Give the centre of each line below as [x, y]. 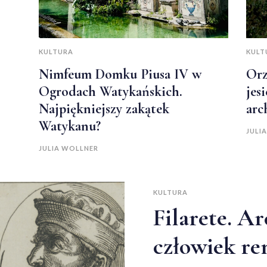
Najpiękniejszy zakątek [104, 108]
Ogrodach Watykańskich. [111, 91]
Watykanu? [70, 126]
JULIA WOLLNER [69, 148]
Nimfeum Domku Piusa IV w [120, 74]
